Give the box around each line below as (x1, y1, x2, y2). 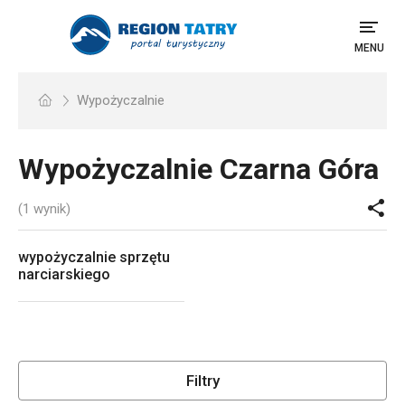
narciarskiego (18, 266, 110, 283)
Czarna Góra (212, 152, 379, 186)
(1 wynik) (18, 201, 71, 217)
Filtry (185, 372, 220, 390)
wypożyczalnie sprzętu (18, 249, 170, 266)
